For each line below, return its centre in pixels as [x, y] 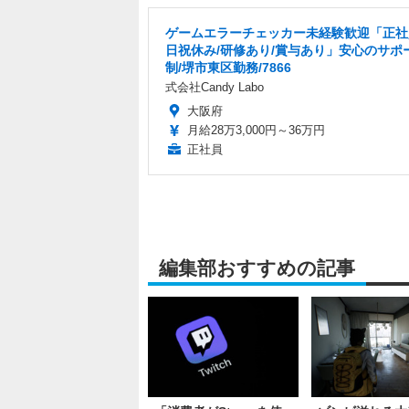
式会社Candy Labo [215, 88]
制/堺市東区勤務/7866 [228, 68]
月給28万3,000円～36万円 [256, 131]
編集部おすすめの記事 [257, 268]
